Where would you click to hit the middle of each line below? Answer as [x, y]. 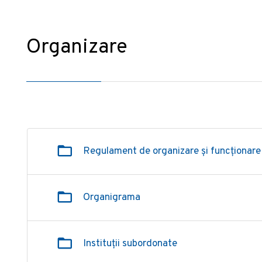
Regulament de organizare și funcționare [172, 151]
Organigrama [111, 198]
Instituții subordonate [130, 244]
